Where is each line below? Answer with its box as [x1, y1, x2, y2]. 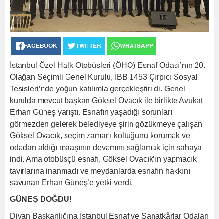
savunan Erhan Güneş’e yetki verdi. [10, 178, 133, 187]
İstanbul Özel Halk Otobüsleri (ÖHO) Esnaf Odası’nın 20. [10, 61, 205, 69]
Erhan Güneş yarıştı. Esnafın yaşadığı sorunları [10, 108, 172, 116]
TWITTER [76, 41, 101, 50]
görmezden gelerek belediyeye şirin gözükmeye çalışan [10, 119, 202, 128]
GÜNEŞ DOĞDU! [10, 195, 72, 203]
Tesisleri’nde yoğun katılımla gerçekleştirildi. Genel [10, 84, 185, 93]
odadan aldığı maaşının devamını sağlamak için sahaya [10, 143, 202, 152]
